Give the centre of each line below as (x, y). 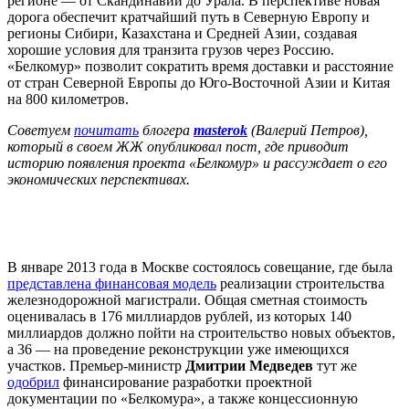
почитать (106, 131)
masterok (220, 131)
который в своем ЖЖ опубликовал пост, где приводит (178, 147)
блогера (166, 131)
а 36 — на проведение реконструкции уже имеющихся (178, 350)
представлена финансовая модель (112, 284)
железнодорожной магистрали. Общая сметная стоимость (187, 300)
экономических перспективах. (99, 180)
